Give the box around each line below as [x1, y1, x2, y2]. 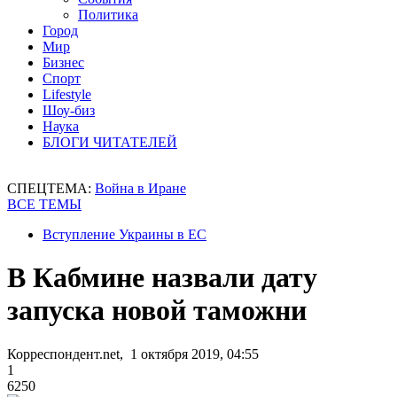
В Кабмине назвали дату [7, 261, 317, 294]
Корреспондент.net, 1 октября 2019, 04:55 [7, 346, 259, 362]
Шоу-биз [43, 103, 95, 118]
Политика [78, 7, 138, 22]
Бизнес [43, 55, 84, 70]
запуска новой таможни [7, 294, 307, 327]
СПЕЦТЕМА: [7, 181, 95, 196]
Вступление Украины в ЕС [43, 227, 206, 242]
